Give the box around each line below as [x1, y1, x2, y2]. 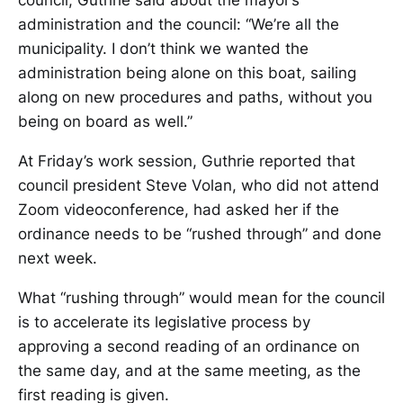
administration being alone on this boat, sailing [18, 64, 356, 82]
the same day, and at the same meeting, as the [18, 362, 361, 380]
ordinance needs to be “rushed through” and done [18, 225, 381, 243]
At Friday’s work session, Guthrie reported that [18, 152, 355, 170]
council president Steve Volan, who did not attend [18, 176, 380, 194]
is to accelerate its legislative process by [18, 313, 310, 331]
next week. [18, 249, 97, 267]
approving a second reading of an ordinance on [18, 337, 360, 355]
